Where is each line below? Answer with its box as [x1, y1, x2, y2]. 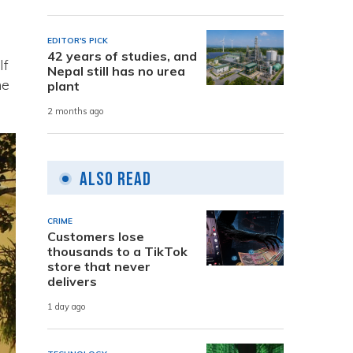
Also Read [80, 167, 151, 191]
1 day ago [47, 301, 86, 313]
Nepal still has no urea [47, 62, 185, 79]
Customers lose [47, 228, 144, 244]
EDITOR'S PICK [47, 35, 108, 46]
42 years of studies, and [47, 47, 197, 64]
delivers [47, 273, 97, 289]
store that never [47, 258, 150, 274]
